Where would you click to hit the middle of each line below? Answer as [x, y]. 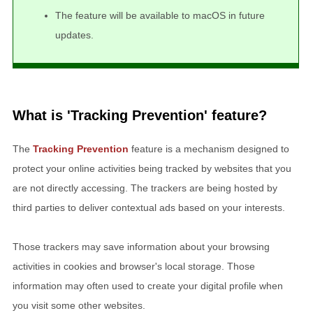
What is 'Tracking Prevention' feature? [140, 116]
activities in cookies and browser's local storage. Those [134, 267]
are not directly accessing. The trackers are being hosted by [145, 188]
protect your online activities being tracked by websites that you [152, 169]
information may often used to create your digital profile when [148, 286]
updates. [74, 35]
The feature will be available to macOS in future [160, 16]
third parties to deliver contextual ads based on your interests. [149, 208]
